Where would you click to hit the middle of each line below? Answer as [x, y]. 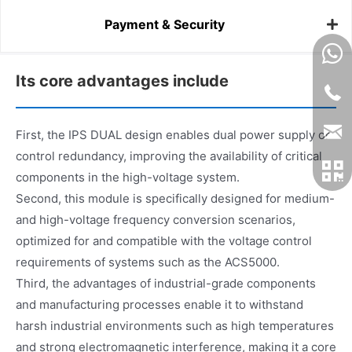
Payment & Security [165, 25]
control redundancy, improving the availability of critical [169, 156]
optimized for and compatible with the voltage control [164, 240]
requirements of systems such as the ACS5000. [148, 262]
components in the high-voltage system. [128, 177]
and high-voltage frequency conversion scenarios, [156, 219]
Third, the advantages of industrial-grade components [166, 283]
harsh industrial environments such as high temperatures [175, 325]
